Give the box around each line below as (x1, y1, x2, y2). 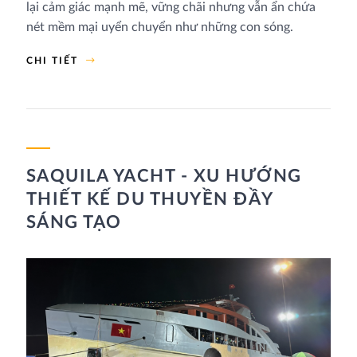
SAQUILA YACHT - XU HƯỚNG (25, 167, 302, 186)
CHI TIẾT (25, 56, 78, 66)
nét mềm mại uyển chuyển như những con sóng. (25, 21, 293, 34)
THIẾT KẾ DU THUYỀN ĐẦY (25, 190, 273, 209)
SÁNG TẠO (25, 214, 122, 232)
